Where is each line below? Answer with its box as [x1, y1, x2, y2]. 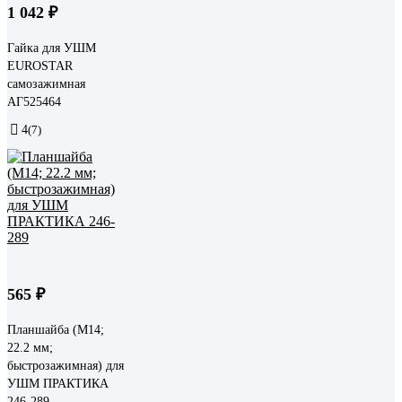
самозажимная [7, 76, 85, 91]
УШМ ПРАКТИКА [7, 376, 109, 390]
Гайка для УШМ [7, 40, 96, 55]
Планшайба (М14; [7, 322, 104, 336]
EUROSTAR [7, 58, 73, 73]
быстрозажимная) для [7, 358, 124, 372]
